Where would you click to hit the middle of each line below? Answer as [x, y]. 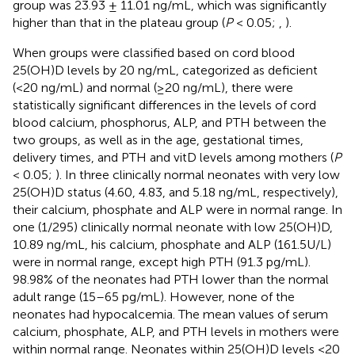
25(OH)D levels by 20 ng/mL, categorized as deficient [165, 70]
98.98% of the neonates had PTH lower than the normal [171, 279]
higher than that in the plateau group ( [119, 22]
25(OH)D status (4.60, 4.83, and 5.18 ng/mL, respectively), [176, 192]
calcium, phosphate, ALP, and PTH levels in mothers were [176, 331]
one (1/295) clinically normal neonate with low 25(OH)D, [173, 227]
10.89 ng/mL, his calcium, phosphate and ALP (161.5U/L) [172, 244]
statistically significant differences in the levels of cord [164, 105]
